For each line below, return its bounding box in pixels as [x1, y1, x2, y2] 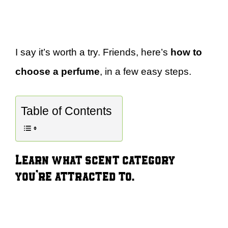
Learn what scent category [15, 151, 175, 167]
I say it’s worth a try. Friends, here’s [15, 46, 170, 58]
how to [170, 46, 202, 58]
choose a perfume [15, 66, 100, 77]
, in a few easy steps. [100, 66, 191, 77]
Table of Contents [21, 104, 112, 118]
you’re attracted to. [15, 167, 134, 184]
